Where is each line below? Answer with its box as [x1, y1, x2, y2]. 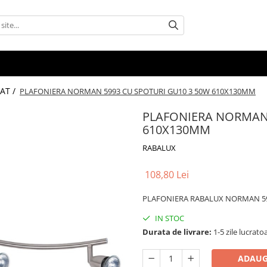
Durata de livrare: [142, 226, 212, 237]
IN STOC [153, 212, 184, 223]
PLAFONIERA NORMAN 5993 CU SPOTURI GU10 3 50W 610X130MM [20, 85, 256, 97]
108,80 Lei [145, 167, 189, 181]
